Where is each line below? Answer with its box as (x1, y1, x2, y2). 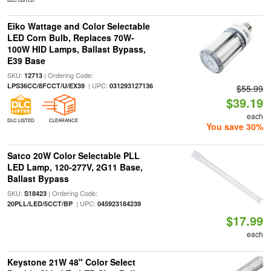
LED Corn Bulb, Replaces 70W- (7, 31, 134, 44)
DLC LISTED (7, 117, 34, 123)
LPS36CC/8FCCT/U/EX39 (7, 81, 85, 90)
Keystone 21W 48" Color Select (7, 256, 135, 268)
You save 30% (206, 120, 264, 132)
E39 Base (7, 54, 45, 67)
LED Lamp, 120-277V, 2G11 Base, (7, 161, 143, 173)
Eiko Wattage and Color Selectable (7, 20, 150, 32)
